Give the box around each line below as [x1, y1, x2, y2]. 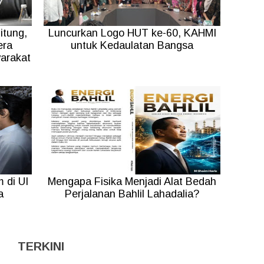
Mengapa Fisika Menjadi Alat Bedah [48, 176, 216, 188]
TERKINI [17, 240, 64, 253]
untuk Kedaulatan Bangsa [71, 39, 193, 52]
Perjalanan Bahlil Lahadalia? [65, 188, 199, 200]
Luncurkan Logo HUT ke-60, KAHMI [48, 27, 216, 39]
